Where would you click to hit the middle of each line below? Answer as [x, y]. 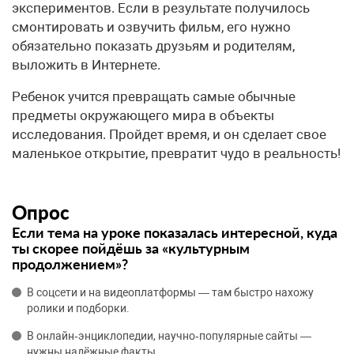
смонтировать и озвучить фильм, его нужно [151, 27]
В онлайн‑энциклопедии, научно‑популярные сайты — [169, 336]
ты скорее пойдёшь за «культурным [131, 248]
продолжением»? [70, 264]
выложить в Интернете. [86, 65]
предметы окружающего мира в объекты [143, 115]
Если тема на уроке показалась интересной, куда [175, 232]
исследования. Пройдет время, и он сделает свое [169, 134]
